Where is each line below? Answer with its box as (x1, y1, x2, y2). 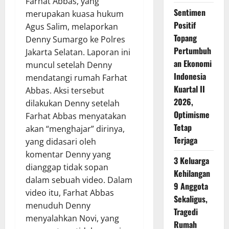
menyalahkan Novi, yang (26, 213, 119, 224)
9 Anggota (173, 180, 208, 192)
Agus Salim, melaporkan (26, 21, 118, 32)
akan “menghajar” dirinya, (26, 123, 125, 134)
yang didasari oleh (26, 136, 96, 147)
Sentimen (173, 6, 205, 18)
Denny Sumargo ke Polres (26, 34, 125, 45)
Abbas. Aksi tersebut (26, 85, 104, 96)
